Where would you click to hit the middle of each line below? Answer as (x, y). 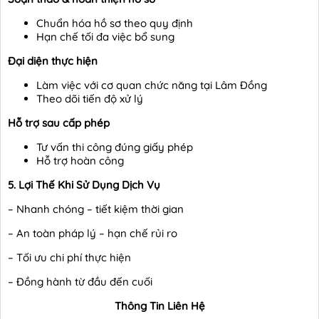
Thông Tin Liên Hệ (159, 305)
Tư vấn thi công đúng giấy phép (115, 147)
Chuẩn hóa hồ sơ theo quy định (115, 23)
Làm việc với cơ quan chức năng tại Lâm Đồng (152, 85)
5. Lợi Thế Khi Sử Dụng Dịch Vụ (84, 184)
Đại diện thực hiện (53, 61)
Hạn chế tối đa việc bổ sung (105, 36)
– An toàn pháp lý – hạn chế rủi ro (93, 233)
